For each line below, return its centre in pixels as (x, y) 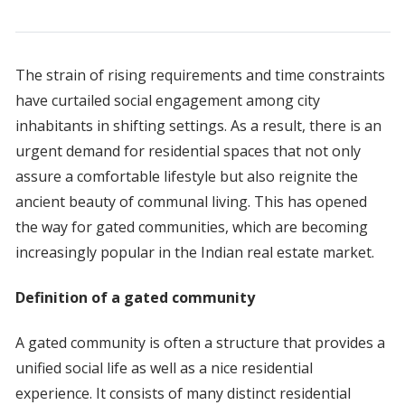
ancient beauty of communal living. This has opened (191, 202)
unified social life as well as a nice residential (164, 368)
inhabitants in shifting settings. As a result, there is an (198, 126)
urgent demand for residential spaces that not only (188, 151)
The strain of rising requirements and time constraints (200, 75)
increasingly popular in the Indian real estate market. (194, 253)
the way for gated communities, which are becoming (191, 227)
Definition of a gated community (135, 298)
